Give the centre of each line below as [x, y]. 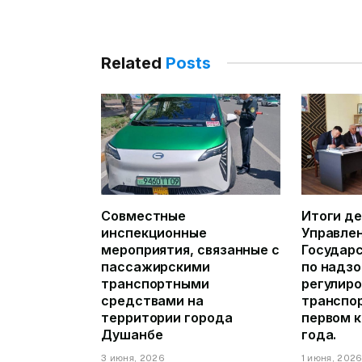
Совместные [144, 215]
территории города [167, 317]
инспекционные [154, 232]
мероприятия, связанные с [191, 249]
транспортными [155, 283]
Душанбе [132, 334]
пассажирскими [156, 266]
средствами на [152, 300]
